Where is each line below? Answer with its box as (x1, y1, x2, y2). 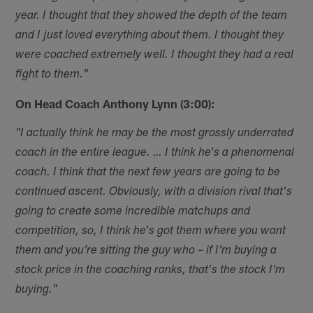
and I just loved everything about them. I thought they (15, 30, 284, 43)
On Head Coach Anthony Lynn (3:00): (15, 96, 216, 111)
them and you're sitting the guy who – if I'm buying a (15, 245, 277, 258)
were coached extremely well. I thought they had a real (15, 50, 294, 62)
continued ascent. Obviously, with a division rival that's (15, 187, 293, 199)
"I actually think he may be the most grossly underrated (15, 128, 294, 140)
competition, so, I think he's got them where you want (15, 226, 286, 238)
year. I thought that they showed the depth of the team (15, 10, 288, 23)
